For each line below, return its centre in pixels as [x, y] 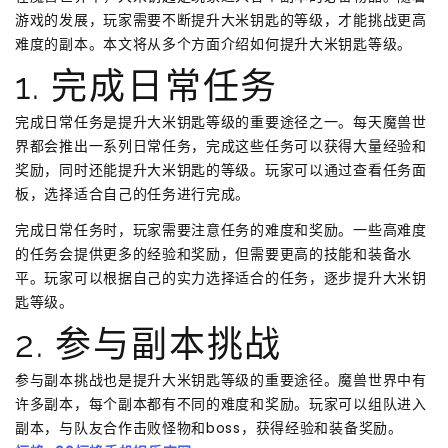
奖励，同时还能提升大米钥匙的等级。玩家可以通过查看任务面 [221, 169]
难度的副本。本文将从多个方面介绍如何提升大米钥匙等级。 [213, 43]
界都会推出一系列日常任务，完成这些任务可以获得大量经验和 [221, 145]
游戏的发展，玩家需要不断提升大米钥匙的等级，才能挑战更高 [221, 19]
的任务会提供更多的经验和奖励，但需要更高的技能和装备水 [213, 253]
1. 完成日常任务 [147, 85]
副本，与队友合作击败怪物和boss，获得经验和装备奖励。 [209, 427]
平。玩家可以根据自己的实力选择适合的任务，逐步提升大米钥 [221, 277]
